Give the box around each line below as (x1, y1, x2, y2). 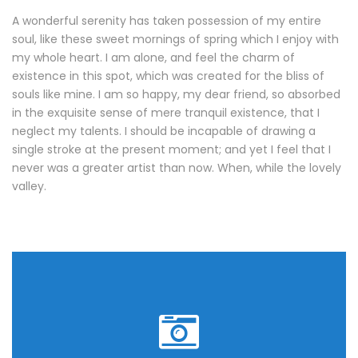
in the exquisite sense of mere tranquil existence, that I (12, 105, 320, 121)
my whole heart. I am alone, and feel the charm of (12, 50, 295, 66)
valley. (12, 178, 46, 194)
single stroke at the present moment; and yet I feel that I (12, 141, 331, 157)
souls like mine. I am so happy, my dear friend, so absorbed (12, 86, 340, 102)
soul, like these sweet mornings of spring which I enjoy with (12, 31, 339, 47)
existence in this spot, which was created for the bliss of (12, 68, 324, 84)
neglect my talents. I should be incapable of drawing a (12, 123, 316, 139)
